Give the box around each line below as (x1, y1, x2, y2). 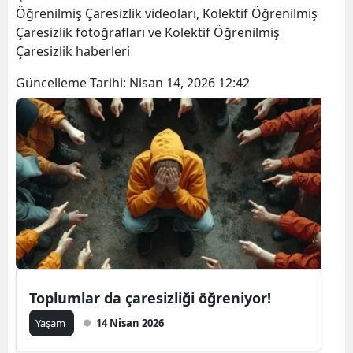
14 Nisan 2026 (96, 315, 164, 330)
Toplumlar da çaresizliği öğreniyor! (29, 288, 271, 307)
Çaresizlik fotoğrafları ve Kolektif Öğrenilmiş (16, 23, 280, 41)
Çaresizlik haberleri (16, 42, 133, 60)
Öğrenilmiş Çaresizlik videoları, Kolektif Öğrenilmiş (16, 4, 318, 22)
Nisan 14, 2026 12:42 (129, 73, 250, 91)
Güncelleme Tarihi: (16, 73, 129, 91)
